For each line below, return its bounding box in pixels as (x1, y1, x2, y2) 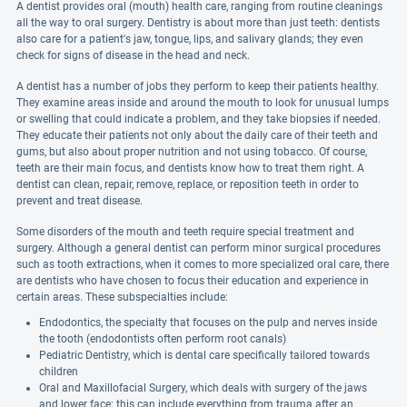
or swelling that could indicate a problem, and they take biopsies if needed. (16, 113, 381, 125)
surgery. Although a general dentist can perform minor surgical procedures (16, 242, 381, 254)
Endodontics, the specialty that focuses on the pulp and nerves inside (39, 316, 377, 329)
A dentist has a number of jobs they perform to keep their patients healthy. (16, 80, 379, 93)
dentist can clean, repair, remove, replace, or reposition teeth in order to (16, 178, 359, 191)
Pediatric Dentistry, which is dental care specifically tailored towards (39, 349, 370, 362)
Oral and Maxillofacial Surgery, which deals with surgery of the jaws (39, 382, 367, 394)
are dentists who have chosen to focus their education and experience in (16, 274, 369, 287)
